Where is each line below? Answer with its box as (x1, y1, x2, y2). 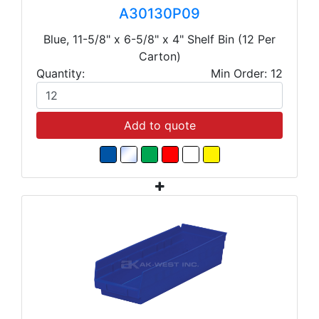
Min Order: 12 (211, 66, 283, 81)
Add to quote (123, 118, 196, 133)
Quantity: (36, 66, 85, 81)
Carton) (138, 49, 181, 64)
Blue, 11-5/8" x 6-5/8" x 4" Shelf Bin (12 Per (43, 32, 276, 47)
